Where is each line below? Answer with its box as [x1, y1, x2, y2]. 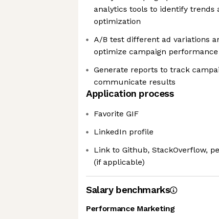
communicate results [94, 77, 175, 87]
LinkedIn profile [94, 127, 153, 136]
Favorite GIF [94, 109, 139, 118]
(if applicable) [94, 157, 145, 167]
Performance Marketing [86, 204, 175, 213]
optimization [94, 17, 141, 26]
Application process [86, 88, 174, 99]
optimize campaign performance [94, 47, 218, 56]
